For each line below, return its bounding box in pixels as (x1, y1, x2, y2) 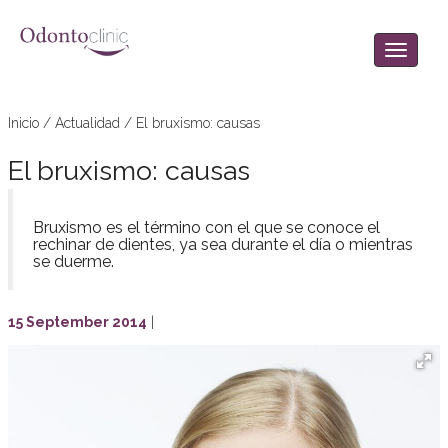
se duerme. (33, 252, 114, 271)
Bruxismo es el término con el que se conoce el (33, 218, 380, 237)
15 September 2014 (8, 314, 147, 330)
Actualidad (55, 115, 120, 131)
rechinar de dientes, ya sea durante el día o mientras (33, 235, 413, 254)
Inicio (8, 115, 39, 131)
